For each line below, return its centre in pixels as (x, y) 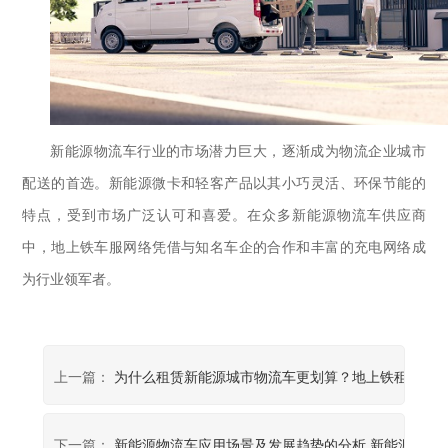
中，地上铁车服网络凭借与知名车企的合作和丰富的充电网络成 (224, 248)
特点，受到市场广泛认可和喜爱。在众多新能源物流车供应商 (224, 216)
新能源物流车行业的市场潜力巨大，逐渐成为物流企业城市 (238, 152)
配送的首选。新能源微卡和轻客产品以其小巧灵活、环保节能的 (224, 184)
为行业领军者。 (71, 280)
